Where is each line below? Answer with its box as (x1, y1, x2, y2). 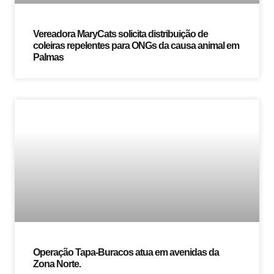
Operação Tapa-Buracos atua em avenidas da (33, 247, 219, 258)
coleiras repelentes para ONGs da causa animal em (33, 40, 239, 51)
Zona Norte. (33, 259, 81, 270)
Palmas (33, 52, 64, 63)
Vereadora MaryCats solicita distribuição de (33, 29, 208, 40)
